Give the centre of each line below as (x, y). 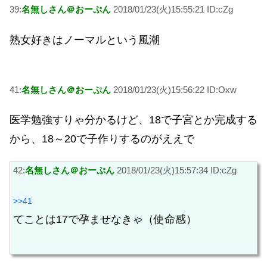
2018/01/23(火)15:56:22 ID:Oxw (174, 89)
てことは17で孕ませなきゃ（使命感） (105, 220)
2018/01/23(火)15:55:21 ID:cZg (172, 10)
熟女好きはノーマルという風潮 (85, 40)
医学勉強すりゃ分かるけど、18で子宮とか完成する (133, 120)
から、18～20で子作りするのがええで (102, 139)
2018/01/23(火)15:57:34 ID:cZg (176, 170)
